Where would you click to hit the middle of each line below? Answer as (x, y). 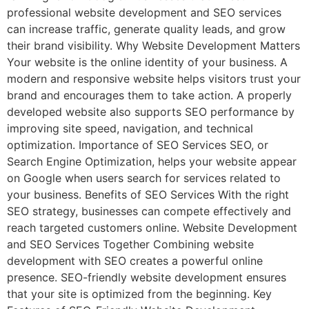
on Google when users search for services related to (144, 178)
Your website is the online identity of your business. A (147, 62)
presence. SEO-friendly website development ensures (147, 277)
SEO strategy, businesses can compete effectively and (149, 211)
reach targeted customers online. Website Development (152, 228)
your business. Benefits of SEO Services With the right (148, 195)
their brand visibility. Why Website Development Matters (153, 46)
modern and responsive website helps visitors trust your (154, 79)
